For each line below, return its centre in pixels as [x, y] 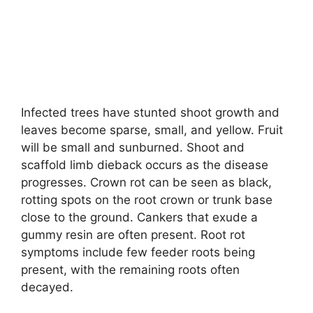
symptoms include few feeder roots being [138, 253]
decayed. [47, 287]
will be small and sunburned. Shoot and [133, 148]
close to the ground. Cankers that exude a [139, 218]
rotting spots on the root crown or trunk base [147, 200]
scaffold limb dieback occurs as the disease [145, 165]
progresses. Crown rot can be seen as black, [146, 183]
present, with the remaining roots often [130, 270]
